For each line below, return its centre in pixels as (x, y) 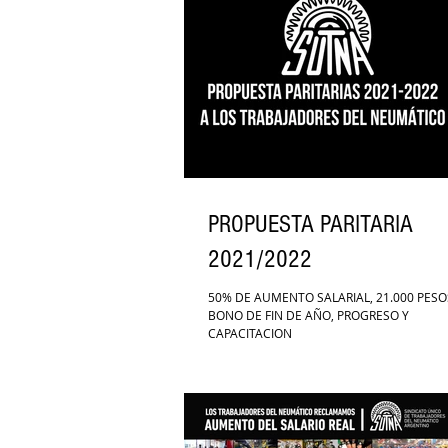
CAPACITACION (250, 333)
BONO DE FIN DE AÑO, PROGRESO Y (308, 315)
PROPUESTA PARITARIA (310, 224)
